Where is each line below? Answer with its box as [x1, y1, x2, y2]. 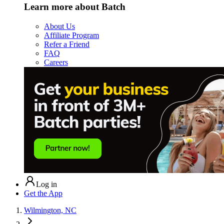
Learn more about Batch [24, 1, 125, 12]
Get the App [24, 188, 62, 197]
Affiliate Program [44, 30, 99, 39]
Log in [36, 179, 57, 188]
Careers [44, 57, 68, 66]
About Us [44, 21, 75, 30]
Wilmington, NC [24, 205, 76, 214]
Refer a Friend [44, 39, 89, 48]
